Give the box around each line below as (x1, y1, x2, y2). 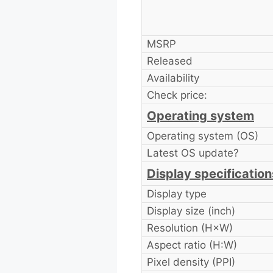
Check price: (146, 88, 207, 101)
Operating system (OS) (146, 129, 258, 142)
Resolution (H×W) (146, 221, 233, 234)
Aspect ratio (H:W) (146, 238, 237, 251)
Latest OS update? (146, 146, 239, 159)
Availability (146, 71, 199, 84)
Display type (146, 187, 207, 200)
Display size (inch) (146, 204, 235, 217)
